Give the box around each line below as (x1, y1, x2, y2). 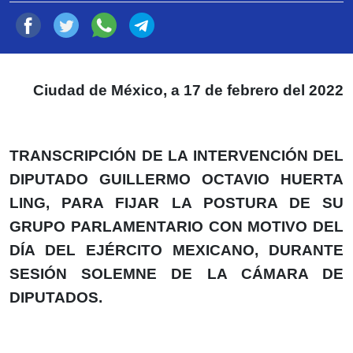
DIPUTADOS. (9, 288, 102, 306)
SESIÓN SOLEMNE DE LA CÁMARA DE (9, 265, 344, 282)
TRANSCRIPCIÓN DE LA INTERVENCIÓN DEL (9, 147, 344, 164)
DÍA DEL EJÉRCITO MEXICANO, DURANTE (9, 241, 344, 258)
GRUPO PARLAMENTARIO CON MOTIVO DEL (9, 217, 344, 235)
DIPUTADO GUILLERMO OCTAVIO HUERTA (9, 170, 344, 188)
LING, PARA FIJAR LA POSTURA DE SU (9, 194, 344, 211)
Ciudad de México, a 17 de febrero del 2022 (33, 81, 344, 98)
